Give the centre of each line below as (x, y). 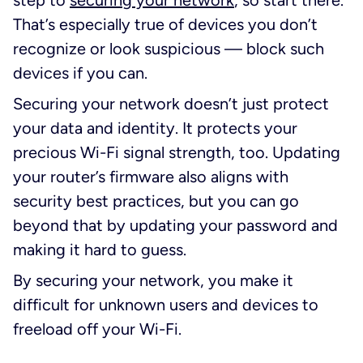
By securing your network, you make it (153, 280)
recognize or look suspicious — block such (169, 48)
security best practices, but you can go (156, 201)
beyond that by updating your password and (175, 225)
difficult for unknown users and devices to (166, 304)
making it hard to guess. (100, 249)
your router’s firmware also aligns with (151, 176)
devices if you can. (80, 73)
